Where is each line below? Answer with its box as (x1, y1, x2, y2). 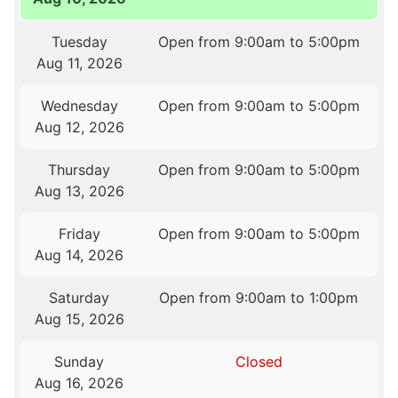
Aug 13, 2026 (34, 181, 124, 200)
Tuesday (51, 32, 107, 51)
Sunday (54, 352, 105, 370)
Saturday (49, 288, 110, 306)
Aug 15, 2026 (34, 309, 124, 328)
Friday (58, 224, 100, 243)
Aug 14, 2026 (35, 245, 124, 264)
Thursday (48, 160, 111, 179)
